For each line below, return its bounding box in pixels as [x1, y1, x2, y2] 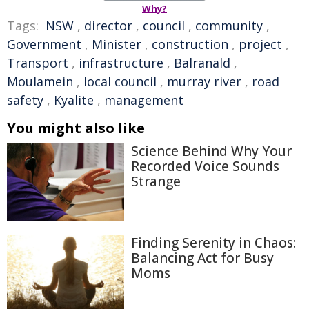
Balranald [174, 54, 230, 71]
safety [7, 92, 43, 108]
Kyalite [54, 92, 94, 108]
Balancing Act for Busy [131, 249, 274, 268]
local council [83, 73, 157, 90]
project [239, 36, 282, 52]
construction [152, 36, 228, 52]
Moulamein [7, 73, 73, 90]
